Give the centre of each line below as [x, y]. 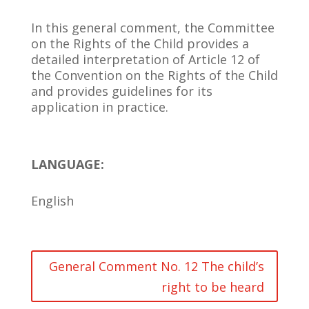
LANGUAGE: [67, 165]
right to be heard [213, 287]
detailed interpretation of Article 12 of [145, 60]
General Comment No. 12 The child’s [157, 266]
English [52, 201]
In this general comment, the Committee [152, 28]
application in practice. [99, 107]
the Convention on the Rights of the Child [154, 76]
